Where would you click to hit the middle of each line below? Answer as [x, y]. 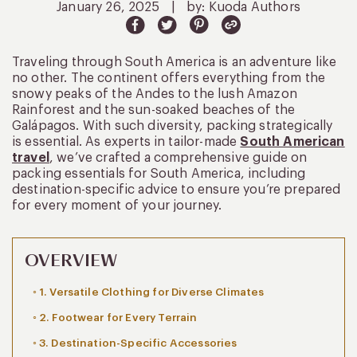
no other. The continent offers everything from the [169, 78]
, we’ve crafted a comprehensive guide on [178, 157]
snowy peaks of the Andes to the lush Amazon [155, 94]
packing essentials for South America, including [159, 173]
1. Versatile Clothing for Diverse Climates [151, 292]
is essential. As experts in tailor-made [126, 141]
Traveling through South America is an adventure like [175, 62]
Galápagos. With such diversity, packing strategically [173, 126]
